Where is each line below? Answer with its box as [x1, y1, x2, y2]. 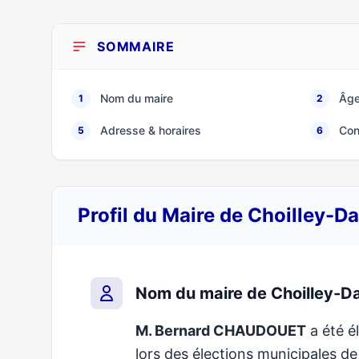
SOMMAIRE [97, 38, 175, 54]
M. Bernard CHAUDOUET [135, 322, 306, 339]
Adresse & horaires [100, 123, 201, 137]
